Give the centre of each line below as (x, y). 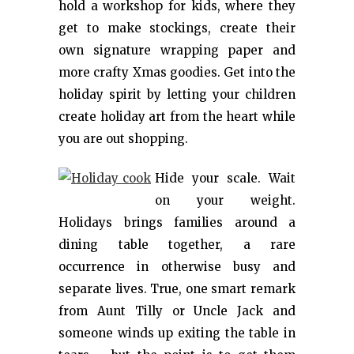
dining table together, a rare (177, 245)
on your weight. (225, 200)
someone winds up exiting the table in (177, 333)
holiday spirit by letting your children (177, 94)
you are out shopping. (123, 139)
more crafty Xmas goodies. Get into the (177, 72)
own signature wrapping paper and (177, 50)
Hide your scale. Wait (225, 178)
